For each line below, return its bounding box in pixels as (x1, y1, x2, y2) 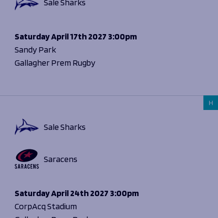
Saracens (44, 153, 77, 164)
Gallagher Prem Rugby (15, 57, 95, 68)
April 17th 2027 (50, 31, 107, 42)
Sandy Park (15, 44, 56, 55)
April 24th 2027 (50, 188, 109, 199)
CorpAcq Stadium (15, 201, 77, 212)
